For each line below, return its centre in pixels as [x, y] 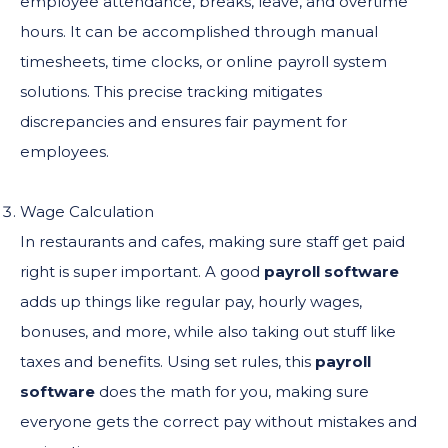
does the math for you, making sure [232, 391]
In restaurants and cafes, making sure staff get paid [212, 241]
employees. [64, 151]
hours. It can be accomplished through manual [199, 31]
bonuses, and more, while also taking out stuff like [208, 331]
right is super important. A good [142, 271]
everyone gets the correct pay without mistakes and [218, 421]
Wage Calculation [87, 211]
